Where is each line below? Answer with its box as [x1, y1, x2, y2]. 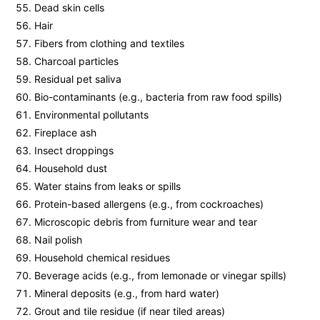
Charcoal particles [34, 55, 119, 68]
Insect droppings [34, 144, 114, 157]
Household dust [34, 162, 107, 175]
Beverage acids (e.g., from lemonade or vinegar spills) [34, 269, 286, 282]
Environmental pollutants [34, 109, 149, 121]
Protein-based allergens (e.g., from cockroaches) [34, 198, 264, 211]
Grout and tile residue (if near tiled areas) [34, 305, 225, 318]
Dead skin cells [34, 1, 104, 14]
